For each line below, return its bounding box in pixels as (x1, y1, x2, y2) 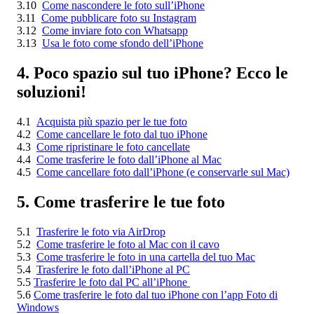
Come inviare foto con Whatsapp (42, 25, 188, 37)
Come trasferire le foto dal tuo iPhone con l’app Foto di (34, 289, 278, 301)
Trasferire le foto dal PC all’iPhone (34, 276, 190, 289)
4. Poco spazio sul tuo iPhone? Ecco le (17, 64, 288, 83)
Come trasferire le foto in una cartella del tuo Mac (36, 251, 255, 264)
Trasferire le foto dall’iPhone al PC (36, 264, 190, 276)
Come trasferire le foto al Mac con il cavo (36, 238, 219, 251)
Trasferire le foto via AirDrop (36, 226, 165, 238)
